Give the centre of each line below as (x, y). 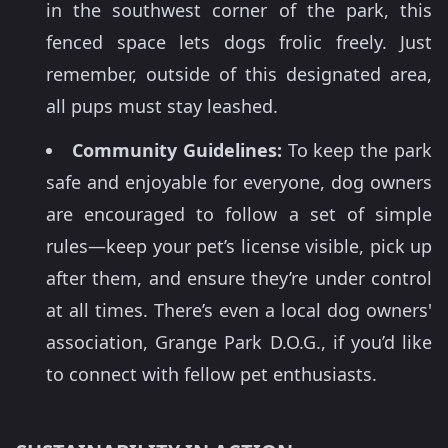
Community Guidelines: (176, 150)
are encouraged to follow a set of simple (239, 214)
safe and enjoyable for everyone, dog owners (239, 182)
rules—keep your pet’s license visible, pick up (239, 246)
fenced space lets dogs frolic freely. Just (239, 42)
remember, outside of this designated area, (239, 74)
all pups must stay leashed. (162, 106)
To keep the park (357, 150)
